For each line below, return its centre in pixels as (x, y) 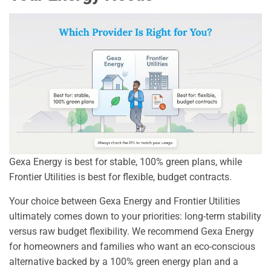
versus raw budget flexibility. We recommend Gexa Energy (132, 232)
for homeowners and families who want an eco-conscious (132, 247)
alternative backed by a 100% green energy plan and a (124, 262)
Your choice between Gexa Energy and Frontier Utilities (125, 201)
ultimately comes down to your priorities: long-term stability (135, 217)
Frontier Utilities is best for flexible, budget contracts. (120, 177)
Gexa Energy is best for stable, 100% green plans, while (126, 162)
